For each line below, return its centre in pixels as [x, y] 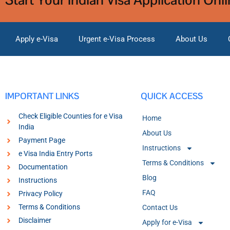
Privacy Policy [40, 194]
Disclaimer [35, 221]
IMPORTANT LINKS [42, 96]
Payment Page [42, 140]
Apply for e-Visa [167, 223]
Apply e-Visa [37, 39]
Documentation [43, 167]
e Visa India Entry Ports [55, 154]
